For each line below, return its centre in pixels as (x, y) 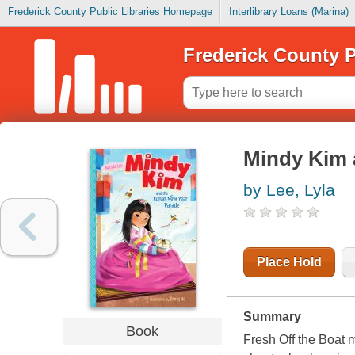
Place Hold (289, 262)
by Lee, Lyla (289, 190)
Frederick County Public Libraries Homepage (110, 12)
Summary (272, 317)
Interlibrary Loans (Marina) (288, 12)
